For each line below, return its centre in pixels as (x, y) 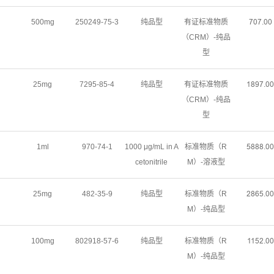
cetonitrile (151, 162)
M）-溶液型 (206, 162)
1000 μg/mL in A (151, 147)
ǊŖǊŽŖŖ (260, 22)
